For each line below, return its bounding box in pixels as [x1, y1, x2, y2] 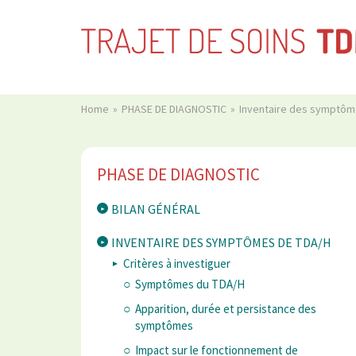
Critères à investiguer [123, 256, 230, 272]
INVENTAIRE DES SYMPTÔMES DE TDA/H [111, 234, 331, 251]
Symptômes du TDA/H [135, 277, 245, 292]
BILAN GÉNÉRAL [111, 201, 200, 218]
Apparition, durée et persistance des [135, 301, 316, 317]
